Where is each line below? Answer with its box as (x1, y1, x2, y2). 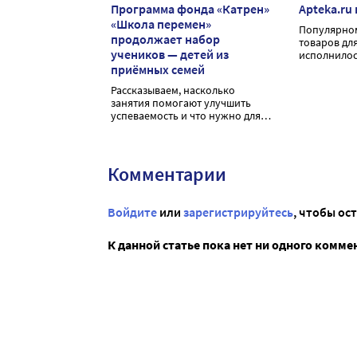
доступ (111, 134, 144, 149)
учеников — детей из (111, 46, 229, 63)
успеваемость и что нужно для (111, 108, 261, 124)
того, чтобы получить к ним (111, 121, 246, 136)
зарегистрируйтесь (183, 204, 293, 221)
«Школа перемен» (111, 16, 211, 33)
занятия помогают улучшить (111, 96, 251, 111)
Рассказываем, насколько (111, 83, 235, 98)
